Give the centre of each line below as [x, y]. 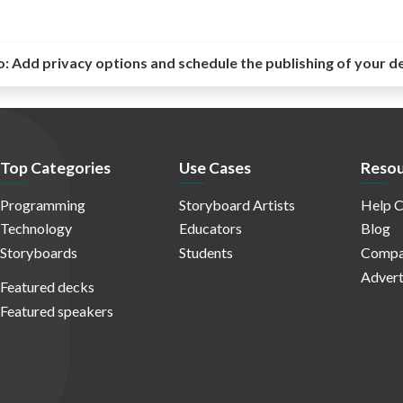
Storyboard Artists [237, 204]
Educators [210, 228]
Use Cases [215, 168]
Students [206, 253]
